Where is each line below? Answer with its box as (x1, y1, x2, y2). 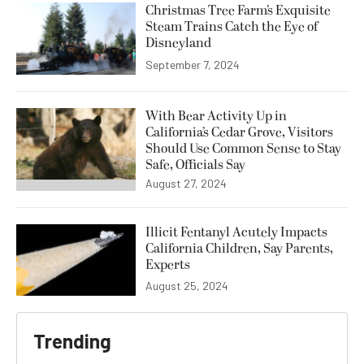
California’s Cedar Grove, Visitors (145, 122, 333, 142)
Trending (33, 328, 111, 353)
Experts (145, 254, 190, 275)
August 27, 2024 (145, 175, 227, 190)
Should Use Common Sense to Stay (145, 138, 341, 158)
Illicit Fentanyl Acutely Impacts (145, 222, 327, 242)
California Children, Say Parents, (145, 238, 333, 258)
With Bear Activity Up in (145, 106, 287, 126)
